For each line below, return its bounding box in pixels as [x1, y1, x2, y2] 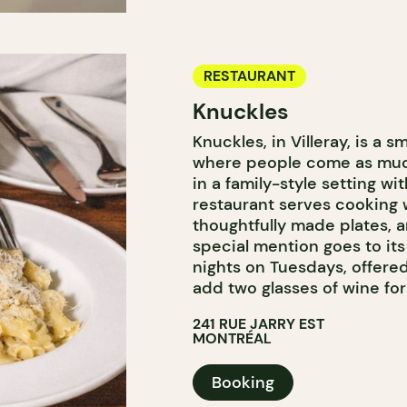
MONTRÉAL [192, 329, 272, 348]
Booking [211, 372, 274, 393]
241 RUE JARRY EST [192, 314, 324, 333]
